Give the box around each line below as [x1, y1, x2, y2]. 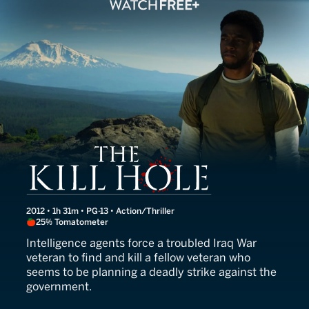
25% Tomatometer [36, 217, 108, 228]
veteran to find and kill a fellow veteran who [26, 251, 250, 265]
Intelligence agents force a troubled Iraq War [26, 237, 257, 250]
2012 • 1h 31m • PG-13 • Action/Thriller [26, 206, 175, 217]
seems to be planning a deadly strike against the [26, 266, 277, 279]
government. [26, 280, 92, 294]
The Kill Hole [26, 143, 156, 170]
